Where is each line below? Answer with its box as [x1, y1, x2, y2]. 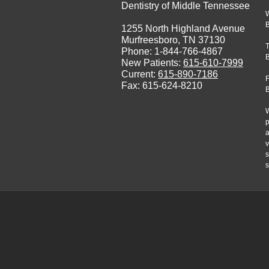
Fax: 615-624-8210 [121, 80, 202, 91]
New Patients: [121, 57, 183, 68]
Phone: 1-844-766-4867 [121, 46, 223, 56]
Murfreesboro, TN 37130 [121, 34, 225, 45]
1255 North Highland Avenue [121, 23, 245, 34]
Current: [121, 68, 158, 79]
